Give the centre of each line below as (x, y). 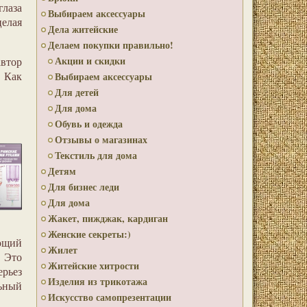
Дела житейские (83, 29)
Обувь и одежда (89, 124)
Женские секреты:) (89, 234)
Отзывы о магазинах (101, 139)
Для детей (77, 92)
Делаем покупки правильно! (111, 45)
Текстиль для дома (96, 155)
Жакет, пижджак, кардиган (108, 218)
